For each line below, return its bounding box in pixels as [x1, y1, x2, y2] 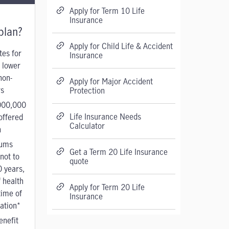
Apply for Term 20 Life [69, 181, 145, 193]
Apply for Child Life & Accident [69, 40, 173, 52]
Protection [69, 85, 105, 96]
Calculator [69, 120, 105, 131]
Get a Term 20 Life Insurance [69, 146, 168, 157]
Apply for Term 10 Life [69, 5, 145, 16]
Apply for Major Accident [69, 76, 153, 87]
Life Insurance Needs [69, 111, 141, 122]
